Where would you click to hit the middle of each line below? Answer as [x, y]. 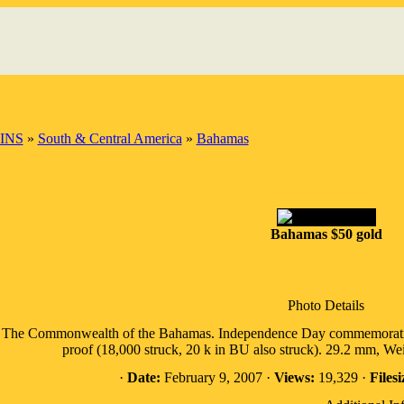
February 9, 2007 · [217, 377]
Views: [294, 377]
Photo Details [326, 305]
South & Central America [110, 138]
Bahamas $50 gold [326, 234]
